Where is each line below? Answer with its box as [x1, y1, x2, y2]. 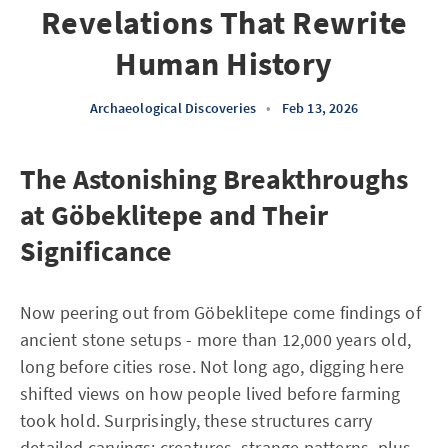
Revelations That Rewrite [40, 3, 408, 43]
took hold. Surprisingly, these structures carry [20, 409, 373, 432]
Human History [115, 44, 333, 84]
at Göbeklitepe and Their [20, 197, 328, 233]
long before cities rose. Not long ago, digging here [20, 355, 405, 378]
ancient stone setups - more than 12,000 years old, [20, 328, 412, 351]
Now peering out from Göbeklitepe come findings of [20, 301, 421, 324]
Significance [20, 233, 172, 269]
